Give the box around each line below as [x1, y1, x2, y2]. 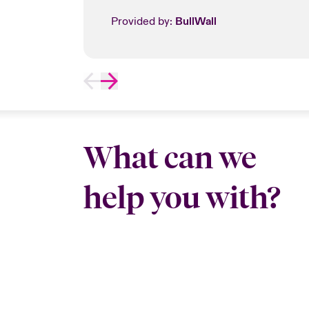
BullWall [175, 14, 217, 28]
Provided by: [110, 14, 175, 28]
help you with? [83, 179, 281, 217]
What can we [83, 139, 257, 177]
